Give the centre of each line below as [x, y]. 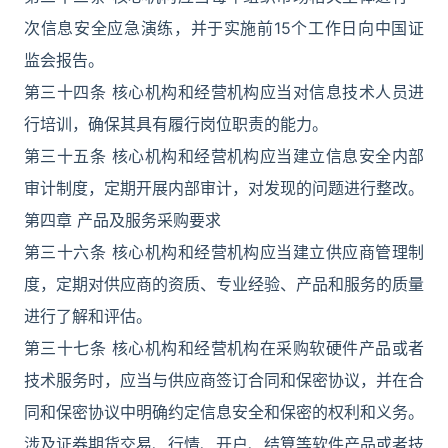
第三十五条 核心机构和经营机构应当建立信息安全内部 [224, 156]
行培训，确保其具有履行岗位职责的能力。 [176, 124]
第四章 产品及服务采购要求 [122, 220]
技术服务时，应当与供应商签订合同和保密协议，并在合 [224, 380]
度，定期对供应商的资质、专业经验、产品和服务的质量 [224, 284]
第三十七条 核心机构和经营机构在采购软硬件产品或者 [224, 348]
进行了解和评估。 [88, 316]
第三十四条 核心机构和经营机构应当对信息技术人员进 [224, 92]
